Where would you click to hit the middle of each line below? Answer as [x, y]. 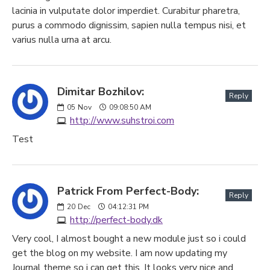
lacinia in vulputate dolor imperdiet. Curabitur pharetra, [126, 11]
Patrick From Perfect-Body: [128, 191]
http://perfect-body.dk [116, 220]
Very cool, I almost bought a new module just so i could [129, 239]
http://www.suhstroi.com [122, 121]
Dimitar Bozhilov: [101, 92]
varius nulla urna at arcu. [62, 40]
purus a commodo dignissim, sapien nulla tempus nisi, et [129, 25]
